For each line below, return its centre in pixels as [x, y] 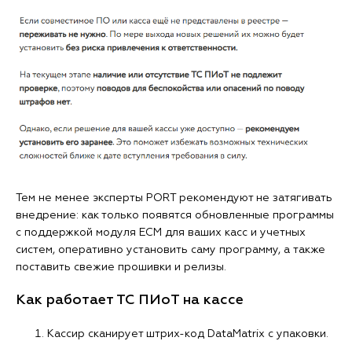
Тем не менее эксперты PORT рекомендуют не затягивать [174, 198]
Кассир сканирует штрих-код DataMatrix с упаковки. [188, 334]
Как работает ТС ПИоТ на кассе [130, 301]
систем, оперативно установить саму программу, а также [170, 250]
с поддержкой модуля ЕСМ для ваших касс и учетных [161, 233]
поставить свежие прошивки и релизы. [121, 268]
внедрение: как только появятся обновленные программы [175, 216]
